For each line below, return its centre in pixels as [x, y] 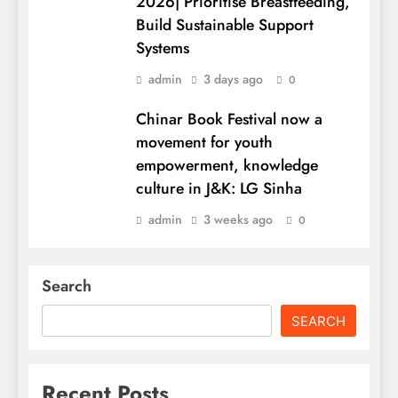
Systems [163, 48]
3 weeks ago [238, 220]
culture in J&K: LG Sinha [219, 189]
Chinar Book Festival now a [229, 119]
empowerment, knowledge [227, 166]
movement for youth [204, 143]
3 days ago [233, 80]
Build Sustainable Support [225, 25]
